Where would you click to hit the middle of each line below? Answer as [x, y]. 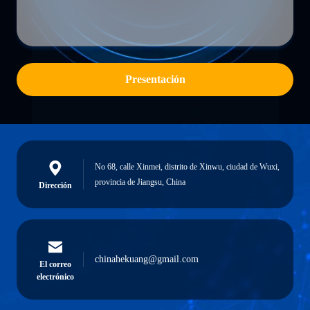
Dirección [55, 185]
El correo [55, 264]
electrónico [55, 277]
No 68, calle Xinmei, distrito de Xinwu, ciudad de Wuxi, [187, 167]
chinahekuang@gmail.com [147, 259]
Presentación [155, 79]
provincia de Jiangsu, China [140, 182]
